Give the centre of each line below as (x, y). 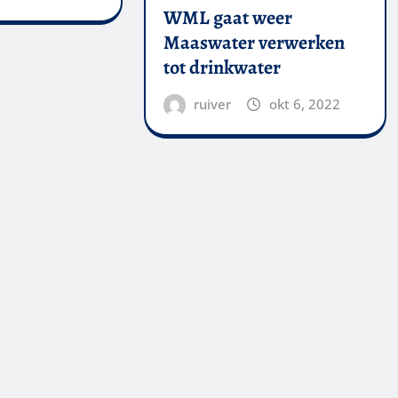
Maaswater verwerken (254, 42)
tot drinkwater (222, 67)
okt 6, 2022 (304, 103)
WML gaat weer (227, 17)
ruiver (213, 103)
